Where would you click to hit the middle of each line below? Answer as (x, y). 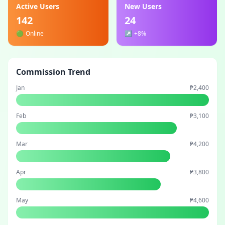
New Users (143, 6)
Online (35, 33)
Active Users (38, 6)
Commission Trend (53, 72)
